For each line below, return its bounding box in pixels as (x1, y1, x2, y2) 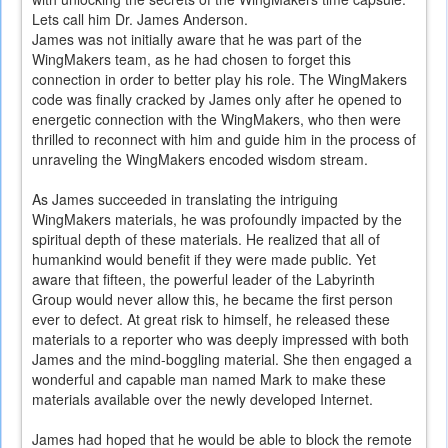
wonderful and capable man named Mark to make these (32, 369, 386, 390)
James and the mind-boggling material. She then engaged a (32, 349, 412, 370)
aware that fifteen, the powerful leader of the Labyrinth (32, 269, 375, 290)
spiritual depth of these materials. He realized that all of (32, 229, 380, 250)
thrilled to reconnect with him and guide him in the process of (32, 129, 416, 150)
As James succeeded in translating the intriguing (32, 189, 338, 210)
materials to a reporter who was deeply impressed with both (32, 329, 409, 350)
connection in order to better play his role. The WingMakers (32, 69, 407, 90)
